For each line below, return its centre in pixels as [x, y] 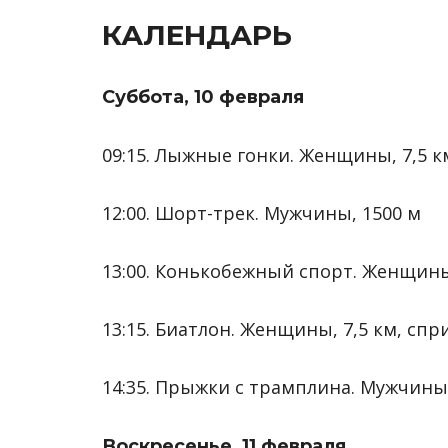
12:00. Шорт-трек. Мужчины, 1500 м [261, 213]
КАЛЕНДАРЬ [197, 35]
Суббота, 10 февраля [203, 97]
